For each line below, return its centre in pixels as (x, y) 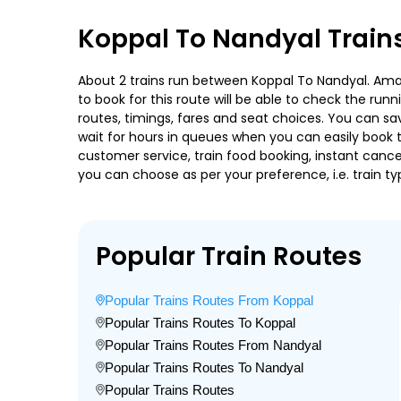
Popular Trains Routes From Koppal (209, 300)
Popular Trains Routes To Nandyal (204, 367)
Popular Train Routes (229, 256)
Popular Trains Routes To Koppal (200, 323)
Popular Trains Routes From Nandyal (213, 345)
